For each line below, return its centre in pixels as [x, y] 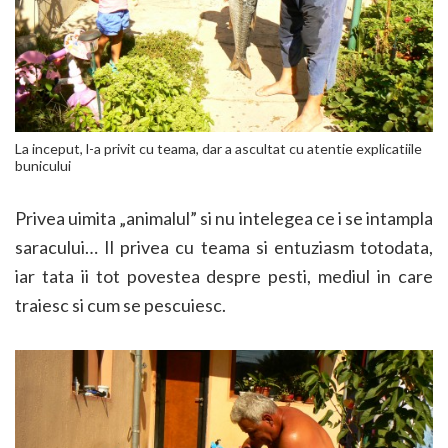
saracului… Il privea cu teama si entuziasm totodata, [224, 246]
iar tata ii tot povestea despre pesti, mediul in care [224, 275]
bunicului [43, 165]
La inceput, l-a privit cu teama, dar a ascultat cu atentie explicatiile [218, 148]
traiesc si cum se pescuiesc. [120, 304]
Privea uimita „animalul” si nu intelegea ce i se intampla [224, 217]
